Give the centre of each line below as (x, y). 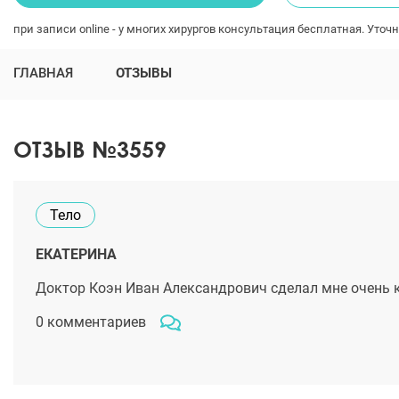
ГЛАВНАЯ (43, 73)
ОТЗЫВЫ (144, 73)
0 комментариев (91, 322)
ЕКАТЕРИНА (76, 254)
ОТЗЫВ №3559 (90, 149)
